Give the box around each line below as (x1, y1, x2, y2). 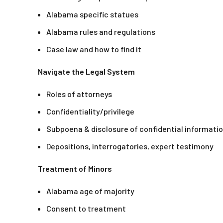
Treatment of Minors (38, 164, 112, 174)
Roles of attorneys (46, 89, 112, 99)
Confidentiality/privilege (46, 107, 134, 116)
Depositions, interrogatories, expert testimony (46, 141, 214, 151)
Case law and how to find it (46, 44, 141, 54)
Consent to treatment (46, 204, 126, 214)
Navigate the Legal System (38, 67, 135, 77)
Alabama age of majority (46, 186, 134, 196)
